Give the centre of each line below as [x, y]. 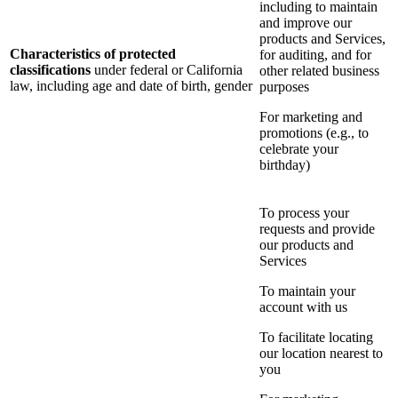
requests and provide [317, 229]
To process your [304, 213]
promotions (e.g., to [314, 133]
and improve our [306, 23]
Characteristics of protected [93, 54]
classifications [50, 70]
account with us [303, 307]
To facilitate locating [316, 338]
